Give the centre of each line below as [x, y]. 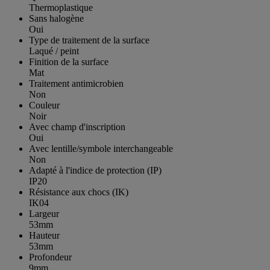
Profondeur [50, 257]
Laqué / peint [54, 51]
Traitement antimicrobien [76, 83]
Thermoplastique [61, 7]
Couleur [44, 105]
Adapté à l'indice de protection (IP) [95, 170]
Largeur [44, 213]
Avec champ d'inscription [77, 127]
